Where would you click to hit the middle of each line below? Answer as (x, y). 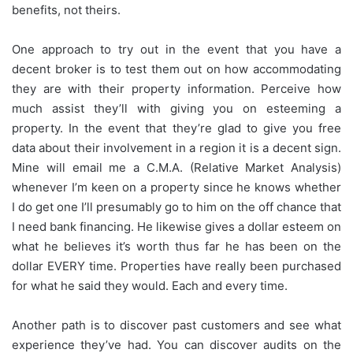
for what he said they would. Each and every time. (150, 285)
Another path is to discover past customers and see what (176, 325)
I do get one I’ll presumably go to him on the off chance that (176, 206)
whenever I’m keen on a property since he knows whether (176, 187)
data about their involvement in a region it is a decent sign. (176, 147)
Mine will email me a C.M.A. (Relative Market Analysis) (176, 167)
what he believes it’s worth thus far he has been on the (176, 246)
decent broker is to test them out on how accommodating (176, 69)
